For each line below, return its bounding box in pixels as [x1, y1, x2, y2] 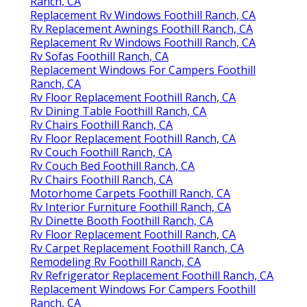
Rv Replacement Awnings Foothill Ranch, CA [30, 21, 253, 37]
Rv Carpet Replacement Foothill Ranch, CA [30, 241, 244, 256]
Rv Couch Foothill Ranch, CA [30, 145, 172, 160]
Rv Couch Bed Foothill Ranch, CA [30, 158, 195, 174]
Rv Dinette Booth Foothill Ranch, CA [30, 213, 213, 229]
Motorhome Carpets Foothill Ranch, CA [30, 186, 230, 201]
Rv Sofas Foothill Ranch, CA [30, 49, 169, 64]
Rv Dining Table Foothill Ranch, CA [30, 103, 206, 119]
